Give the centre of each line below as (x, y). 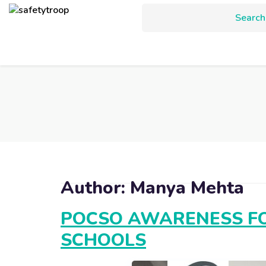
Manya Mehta (187, 188)
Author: (95, 188)
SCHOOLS (103, 240)
